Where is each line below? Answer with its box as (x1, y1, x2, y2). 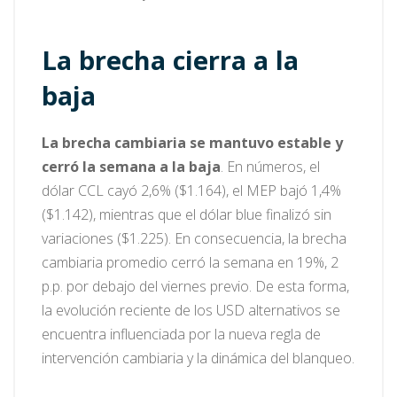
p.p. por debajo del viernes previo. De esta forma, (42, 276, 349, 297)
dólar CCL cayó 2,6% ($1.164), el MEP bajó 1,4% (42, 181, 341, 201)
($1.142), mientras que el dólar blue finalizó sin (42, 205, 331, 225)
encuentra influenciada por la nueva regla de (42, 324, 321, 345)
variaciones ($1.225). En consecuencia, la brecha (42, 229, 346, 249)
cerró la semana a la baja (42, 157, 221, 177)
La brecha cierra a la (42, 43, 299, 78)
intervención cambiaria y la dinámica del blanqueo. (42, 348, 354, 369)
